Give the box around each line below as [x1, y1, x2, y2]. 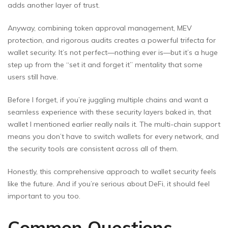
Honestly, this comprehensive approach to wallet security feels [8, 167, 216, 177]
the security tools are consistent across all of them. [8, 144, 178, 154]
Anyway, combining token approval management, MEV [8, 23, 192, 33]
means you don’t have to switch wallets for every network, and [8, 132, 219, 141]
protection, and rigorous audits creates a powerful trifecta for [8, 36, 216, 45]
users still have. [8, 72, 58, 82]
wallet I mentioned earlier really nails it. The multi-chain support [8, 120, 220, 129]
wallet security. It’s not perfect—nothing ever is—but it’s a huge [8, 48, 218, 58]
